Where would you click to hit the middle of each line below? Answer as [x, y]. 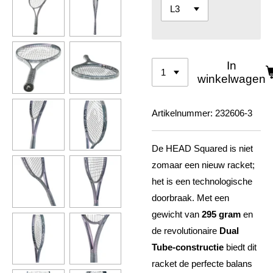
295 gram [221, 214]
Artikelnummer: [182, 113]
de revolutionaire [186, 231]
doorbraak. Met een [190, 198]
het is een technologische [202, 181]
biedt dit [240, 247]
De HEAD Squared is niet [202, 148]
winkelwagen [232, 79]
